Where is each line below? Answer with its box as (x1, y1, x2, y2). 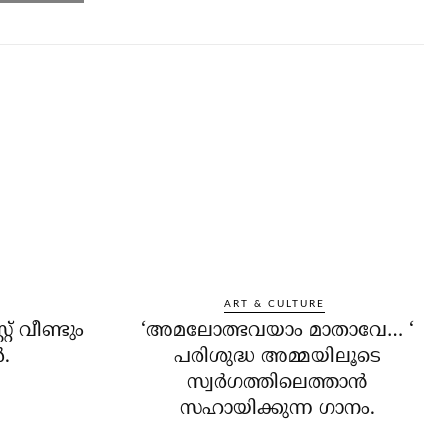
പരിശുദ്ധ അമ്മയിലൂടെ (173, 346, 381, 370)
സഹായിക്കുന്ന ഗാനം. (179, 398, 375, 422)
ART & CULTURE (223, 299, 325, 310)
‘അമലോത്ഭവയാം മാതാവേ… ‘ (140, 320, 414, 344)
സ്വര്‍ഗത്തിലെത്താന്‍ (187, 372, 367, 396)
